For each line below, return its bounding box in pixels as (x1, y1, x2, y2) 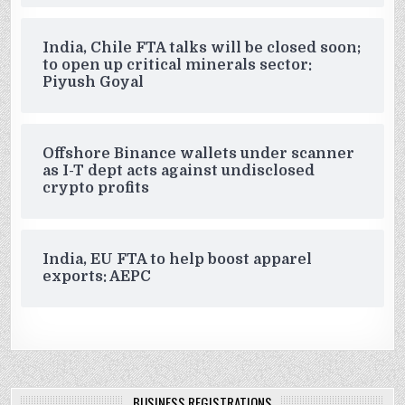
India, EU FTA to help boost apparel (42, 250, 313, 268)
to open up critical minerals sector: (42, 56, 313, 73)
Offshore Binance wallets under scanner (42, 145, 355, 162)
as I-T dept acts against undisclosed (42, 162, 316, 179)
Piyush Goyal (42, 73, 145, 90)
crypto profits (42, 179, 150, 196)
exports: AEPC (42, 268, 152, 285)
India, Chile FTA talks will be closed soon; (42, 39, 362, 56)
